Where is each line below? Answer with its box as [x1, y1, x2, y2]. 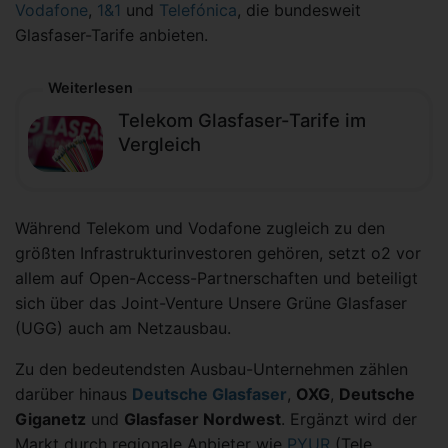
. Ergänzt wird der [281, 409, 417, 430]
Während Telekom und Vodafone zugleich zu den [15, 218, 385, 239]
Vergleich [118, 133, 201, 156]
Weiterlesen [48, 79, 133, 97]
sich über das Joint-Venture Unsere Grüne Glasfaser [15, 293, 407, 314]
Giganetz [15, 409, 86, 430]
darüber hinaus [15, 384, 132, 405]
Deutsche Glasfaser [132, 384, 287, 405]
